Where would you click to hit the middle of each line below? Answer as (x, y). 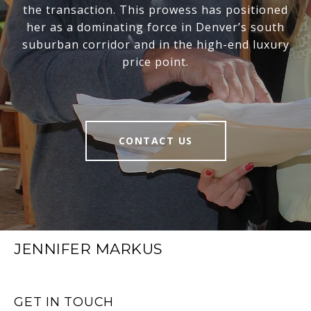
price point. (155, 62)
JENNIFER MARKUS (89, 249)
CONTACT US (155, 141)
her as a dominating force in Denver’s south (155, 27)
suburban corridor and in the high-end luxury (155, 45)
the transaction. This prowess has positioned (155, 10)
